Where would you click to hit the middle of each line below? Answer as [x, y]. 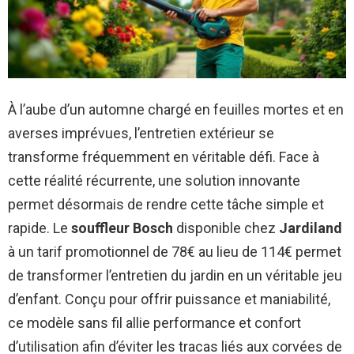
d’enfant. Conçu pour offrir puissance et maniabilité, [169, 299]
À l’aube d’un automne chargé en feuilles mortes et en [176, 109]
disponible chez [226, 228]
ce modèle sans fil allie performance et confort [154, 322]
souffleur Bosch [122, 228]
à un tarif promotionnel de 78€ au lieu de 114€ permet [175, 251]
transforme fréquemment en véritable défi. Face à [164, 156]
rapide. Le [40, 228]
